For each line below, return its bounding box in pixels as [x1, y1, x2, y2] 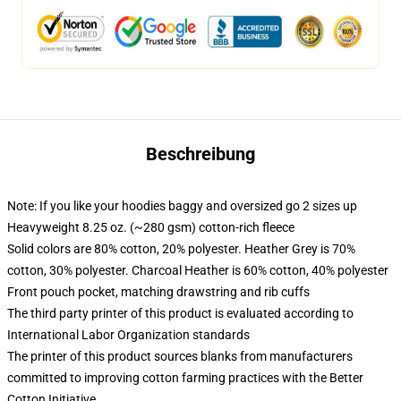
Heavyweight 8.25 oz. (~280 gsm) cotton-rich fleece [7, 220, 294, 235]
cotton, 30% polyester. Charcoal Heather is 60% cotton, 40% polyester [7, 263, 388, 277]
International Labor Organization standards [7, 328, 250, 342]
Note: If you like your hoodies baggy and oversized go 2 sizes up [7, 199, 357, 213]
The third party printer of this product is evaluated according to [7, 306, 354, 320]
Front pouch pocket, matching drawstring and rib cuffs [7, 285, 310, 299]
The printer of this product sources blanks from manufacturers [7, 349, 353, 363]
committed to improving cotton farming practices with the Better [7, 371, 363, 385]
